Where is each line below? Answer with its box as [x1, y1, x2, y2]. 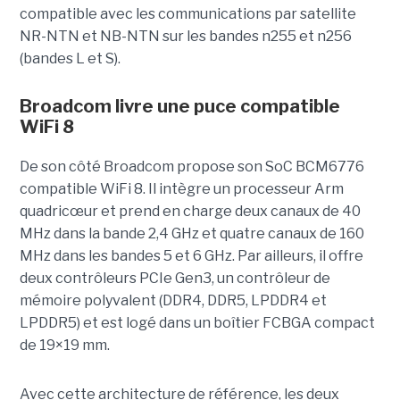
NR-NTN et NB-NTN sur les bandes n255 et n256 [19, 28, 352, 46]
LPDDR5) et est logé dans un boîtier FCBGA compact [19, 314, 375, 332]
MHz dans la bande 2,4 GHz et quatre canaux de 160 [19, 225, 364, 243]
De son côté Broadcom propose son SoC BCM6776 [19, 158, 364, 176]
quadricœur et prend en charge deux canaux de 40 [19, 203, 361, 221]
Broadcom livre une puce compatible [19, 96, 340, 118]
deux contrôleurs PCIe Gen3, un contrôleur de [19, 270, 330, 287]
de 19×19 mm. [19, 337, 110, 354]
